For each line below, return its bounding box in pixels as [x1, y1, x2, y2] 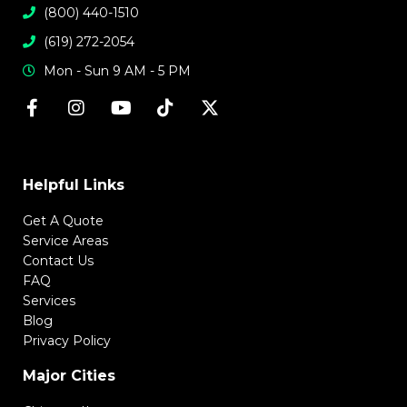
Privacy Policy [23, 333, 111, 349]
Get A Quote [23, 213, 104, 229]
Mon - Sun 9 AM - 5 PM [43, 63, 191, 79]
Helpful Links [23, 176, 124, 194]
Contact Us [23, 253, 94, 269]
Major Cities [23, 367, 115, 384]
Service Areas [23, 233, 108, 249]
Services [23, 293, 75, 309]
